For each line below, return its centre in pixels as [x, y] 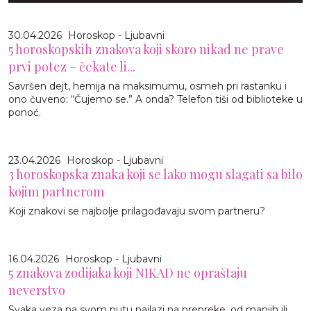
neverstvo [37, 290]
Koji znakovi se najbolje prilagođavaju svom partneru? [137, 211]
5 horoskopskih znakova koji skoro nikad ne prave [146, 49]
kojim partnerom [56, 191]
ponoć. [25, 112]
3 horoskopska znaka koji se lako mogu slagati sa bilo [155, 174]
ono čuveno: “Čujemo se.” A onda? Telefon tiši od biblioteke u [155, 99]
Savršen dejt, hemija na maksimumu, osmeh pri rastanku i [148, 86]
